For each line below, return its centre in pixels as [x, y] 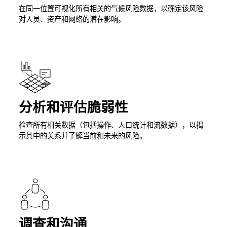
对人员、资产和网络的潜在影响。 [72, 20]
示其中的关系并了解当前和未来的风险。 [82, 136]
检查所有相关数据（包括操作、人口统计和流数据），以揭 [111, 126]
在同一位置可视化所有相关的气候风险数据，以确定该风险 [111, 9]
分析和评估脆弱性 [73, 108]
